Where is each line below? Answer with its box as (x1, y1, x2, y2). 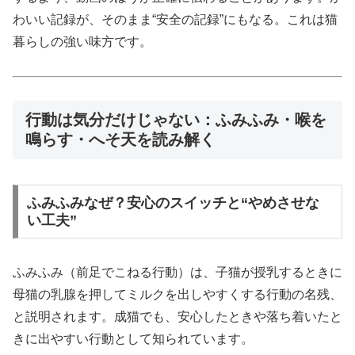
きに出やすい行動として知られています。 (13, 331, 254, 345)
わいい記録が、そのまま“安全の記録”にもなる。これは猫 (13, 13, 338, 27)
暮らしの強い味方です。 (13, 35, 152, 49)
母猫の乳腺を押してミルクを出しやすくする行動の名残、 (13, 287, 342, 301)
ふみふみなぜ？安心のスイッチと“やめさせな (26, 195, 319, 212)
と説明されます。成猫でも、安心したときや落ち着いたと (13, 309, 342, 323)
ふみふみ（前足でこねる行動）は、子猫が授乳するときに (13, 265, 342, 279)
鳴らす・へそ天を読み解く (25, 130, 216, 148)
